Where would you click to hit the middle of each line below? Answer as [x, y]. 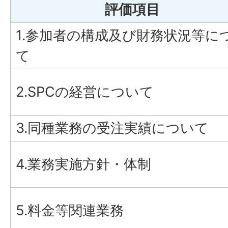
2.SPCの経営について [85, 92]
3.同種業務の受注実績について [112, 128]
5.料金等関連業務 [70, 210]
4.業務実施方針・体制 [83, 164]
